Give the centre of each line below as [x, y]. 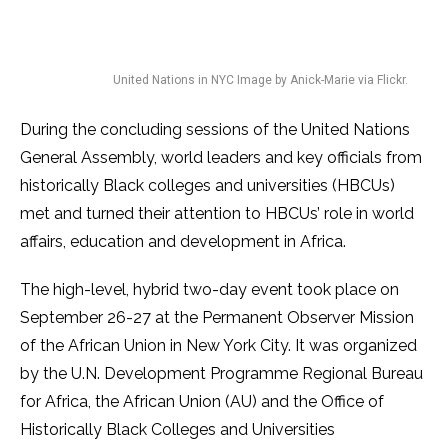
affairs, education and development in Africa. [185, 241]
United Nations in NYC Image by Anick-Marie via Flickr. [260, 80]
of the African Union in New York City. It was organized [218, 345]
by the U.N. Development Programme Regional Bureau [221, 373]
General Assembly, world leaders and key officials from [221, 157]
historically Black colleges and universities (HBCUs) [207, 185]
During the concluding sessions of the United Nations [215, 129]
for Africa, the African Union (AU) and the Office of [202, 401]
